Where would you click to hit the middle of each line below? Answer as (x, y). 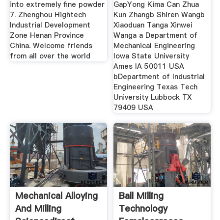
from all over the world (50, 56)
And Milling (38, 208)
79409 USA (134, 108)
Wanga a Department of (156, 36)
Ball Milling (141, 195)
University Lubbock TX (153, 97)
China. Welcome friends (51, 46)
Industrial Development (50, 25)
